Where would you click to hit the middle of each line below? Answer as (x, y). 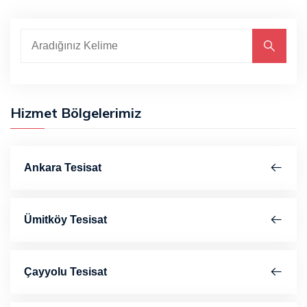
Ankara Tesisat (63, 168)
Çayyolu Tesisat (65, 272)
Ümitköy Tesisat (65, 220)
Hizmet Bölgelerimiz (76, 113)
